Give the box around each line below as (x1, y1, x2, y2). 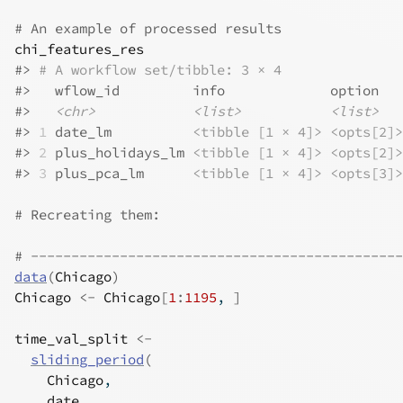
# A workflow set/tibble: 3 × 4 (39, 61, 282, 78)
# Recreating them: (14, 206, 160, 223)
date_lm (47, 123, 193, 140)
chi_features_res (14, 40, 144, 58)
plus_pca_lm (47, 165, 193, 182)
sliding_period (31, 351, 144, 368)
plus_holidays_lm (47, 144, 193, 161)
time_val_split (14, 330, 128, 347)
